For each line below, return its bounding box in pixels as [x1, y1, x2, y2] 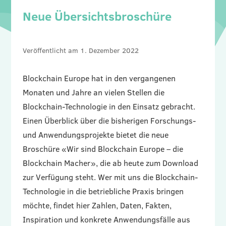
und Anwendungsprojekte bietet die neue [22, 129, 168, 140]
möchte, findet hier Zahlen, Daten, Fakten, [22, 199, 172, 211]
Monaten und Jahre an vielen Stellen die [22, 86, 164, 98]
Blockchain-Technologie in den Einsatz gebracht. [22, 100, 195, 112]
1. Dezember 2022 [80, 45, 139, 55]
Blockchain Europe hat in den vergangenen [22, 72, 176, 84]
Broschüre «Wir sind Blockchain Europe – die [22, 143, 183, 154]
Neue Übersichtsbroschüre [22, 7, 172, 25]
